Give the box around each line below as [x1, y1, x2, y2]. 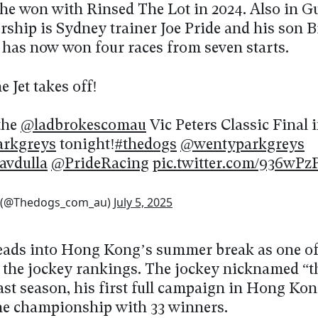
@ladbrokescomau [21, 118, 146, 133]
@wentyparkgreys [180, 137, 305, 153]
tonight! [56, 137, 115, 153]
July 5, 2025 [114, 194, 172, 210]
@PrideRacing [51, 156, 149, 172]
